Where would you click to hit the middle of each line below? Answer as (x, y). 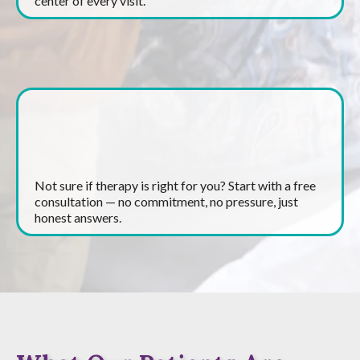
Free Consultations (108, 151)
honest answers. (78, 217)
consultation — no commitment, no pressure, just (166, 201)
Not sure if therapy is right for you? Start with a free (175, 185)
